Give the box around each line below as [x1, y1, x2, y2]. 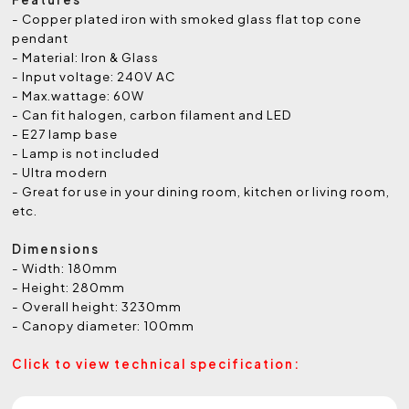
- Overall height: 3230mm [12, 298, 183, 314]
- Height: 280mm [12, 278, 126, 295]
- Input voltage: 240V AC [12, 68, 176, 84]
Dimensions [12, 240, 100, 257]
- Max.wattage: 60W [12, 87, 145, 103]
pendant [12, 29, 69, 46]
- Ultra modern [12, 163, 109, 180]
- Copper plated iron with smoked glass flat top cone [12, 10, 362, 26]
